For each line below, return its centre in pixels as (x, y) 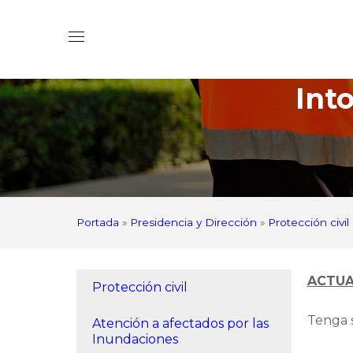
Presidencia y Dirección (193, 222)
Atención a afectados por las (180, 323)
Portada (98, 222)
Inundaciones (135, 339)
